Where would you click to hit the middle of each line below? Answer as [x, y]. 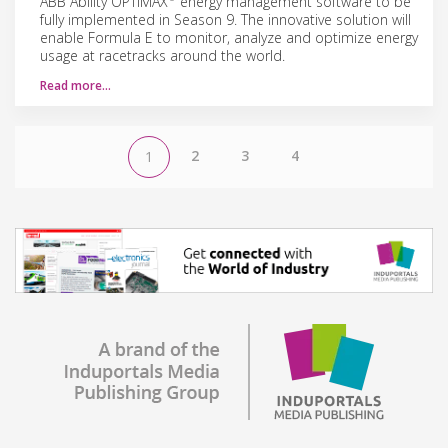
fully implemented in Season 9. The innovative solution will [225, 19]
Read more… [75, 85]
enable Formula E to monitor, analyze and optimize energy [229, 37]
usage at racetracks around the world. [162, 55]
